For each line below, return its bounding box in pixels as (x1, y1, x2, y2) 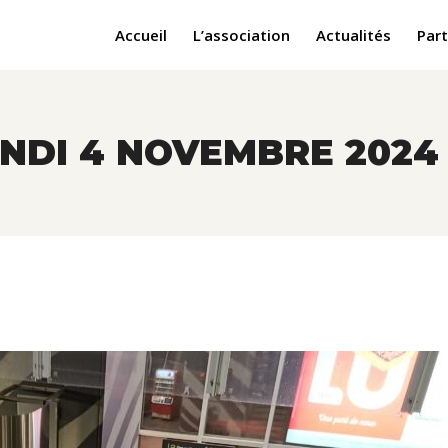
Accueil (115, 24, 167, 45)
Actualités (316, 24, 391, 45)
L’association (193, 24, 290, 45)
